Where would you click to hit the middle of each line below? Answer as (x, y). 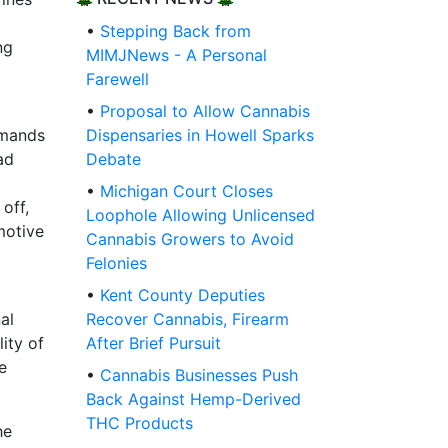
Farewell (117, 79)
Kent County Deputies (182, 295)
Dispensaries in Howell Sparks (200, 135)
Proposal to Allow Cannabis (205, 111)
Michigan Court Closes (186, 191)
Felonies (116, 263)
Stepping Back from (175, 31)
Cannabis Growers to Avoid (190, 239)
